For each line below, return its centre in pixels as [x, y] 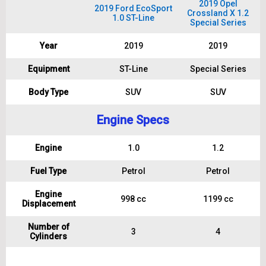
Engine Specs [133, 120]
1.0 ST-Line [133, 18]
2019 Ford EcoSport [133, 8]
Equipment [48, 69]
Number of [48, 227]
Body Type [48, 92]
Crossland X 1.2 [218, 13]
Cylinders [48, 236]
